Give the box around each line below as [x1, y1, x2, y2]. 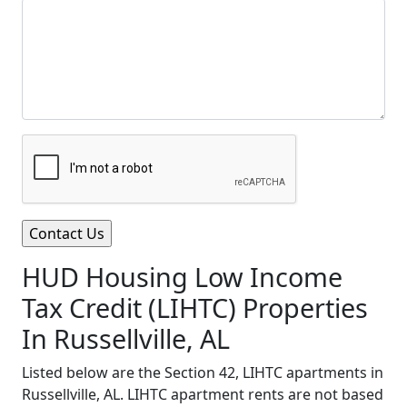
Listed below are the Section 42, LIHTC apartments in [22, 362, 383, 382]
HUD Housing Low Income [22, 258, 342, 294]
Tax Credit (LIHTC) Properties [22, 289, 368, 325]
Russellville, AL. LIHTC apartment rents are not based [22, 383, 383, 404]
